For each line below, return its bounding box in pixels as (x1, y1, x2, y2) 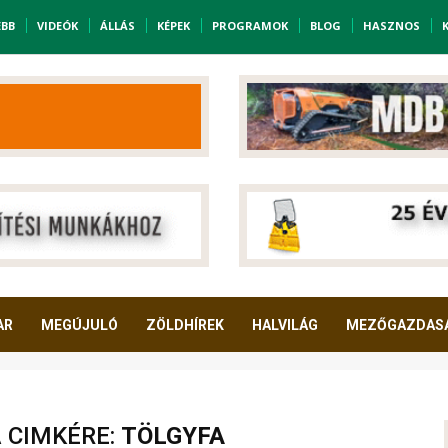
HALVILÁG (252, 317, 318, 334)
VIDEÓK (36, 18, 78, 34)
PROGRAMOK (211, 18, 288, 34)
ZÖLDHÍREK (146, 317, 224, 334)
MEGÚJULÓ (41, 317, 118, 334)
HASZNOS (362, 18, 420, 34)
